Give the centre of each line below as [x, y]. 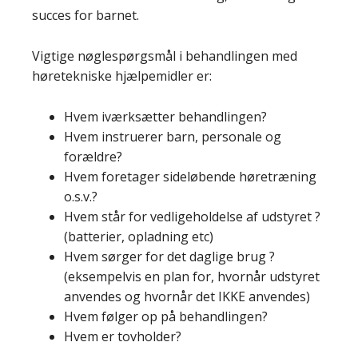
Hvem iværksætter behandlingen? [165, 117]
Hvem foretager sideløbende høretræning [190, 177]
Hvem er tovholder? [123, 336]
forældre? [93, 157]
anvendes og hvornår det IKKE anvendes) [187, 296]
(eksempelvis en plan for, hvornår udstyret [192, 276]
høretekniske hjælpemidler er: [122, 76]
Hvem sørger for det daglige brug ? [169, 257]
